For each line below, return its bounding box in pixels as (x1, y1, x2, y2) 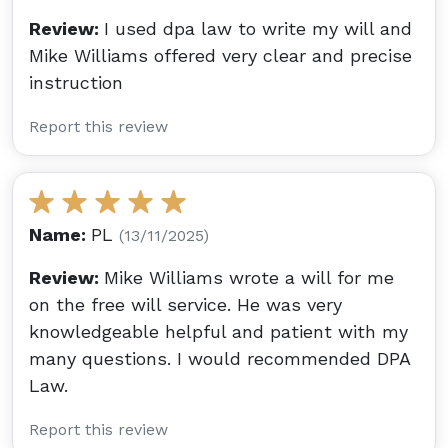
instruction (29, 72, 123, 93)
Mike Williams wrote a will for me (104, 267, 394, 288)
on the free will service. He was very (29, 294, 342, 315)
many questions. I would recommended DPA (29, 348, 410, 369)
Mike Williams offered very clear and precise (29, 45, 412, 66)
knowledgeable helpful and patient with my (29, 321, 408, 342)
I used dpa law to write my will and (104, 18, 412, 39)
